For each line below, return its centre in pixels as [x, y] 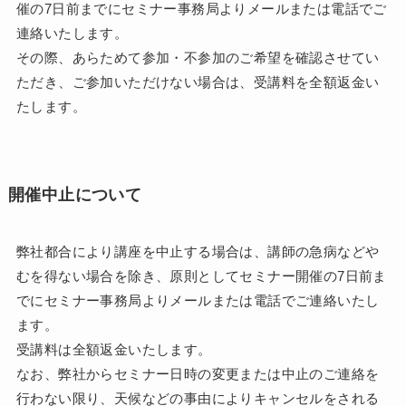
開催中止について [75, 194]
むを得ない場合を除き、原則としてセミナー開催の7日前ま [201, 275]
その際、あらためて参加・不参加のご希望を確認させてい [198, 57]
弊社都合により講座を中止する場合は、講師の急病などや [198, 251]
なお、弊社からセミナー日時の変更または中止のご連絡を [198, 373]
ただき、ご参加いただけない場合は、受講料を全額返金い [198, 82]
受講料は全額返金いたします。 [114, 349]
